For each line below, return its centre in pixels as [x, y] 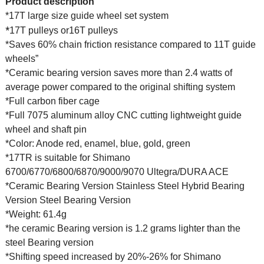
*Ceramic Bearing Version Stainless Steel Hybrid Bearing [125, 186]
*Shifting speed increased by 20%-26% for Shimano [113, 256]
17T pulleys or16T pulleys [63, 30]
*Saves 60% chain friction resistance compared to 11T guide [130, 44]
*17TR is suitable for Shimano [67, 157]
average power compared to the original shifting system [120, 87]
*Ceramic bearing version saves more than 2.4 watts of [118, 72]
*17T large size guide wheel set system [87, 15]
